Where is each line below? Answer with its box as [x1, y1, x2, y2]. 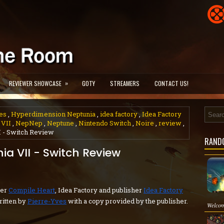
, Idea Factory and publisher [55, 185, 143, 194]
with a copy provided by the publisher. [66, 196, 188, 205]
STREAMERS [110, 79, 139, 87]
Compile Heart [8, 185, 55, 194]
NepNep [15, 118, 42, 127]
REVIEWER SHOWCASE [9, 79, 61, 87]
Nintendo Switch [78, 118, 131, 127]
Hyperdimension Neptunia [11, 109, 95, 118]
